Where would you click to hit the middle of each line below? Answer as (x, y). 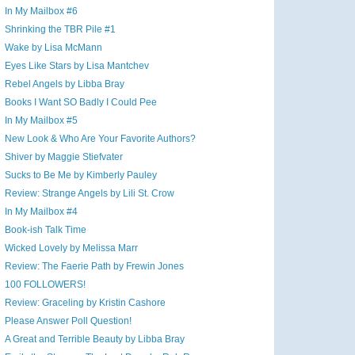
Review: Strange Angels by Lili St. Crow (89, 194)
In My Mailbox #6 (41, 11)
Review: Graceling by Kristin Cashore (85, 303)
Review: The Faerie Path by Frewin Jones (94, 267)
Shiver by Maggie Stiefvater (63, 157)
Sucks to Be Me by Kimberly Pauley (80, 176)
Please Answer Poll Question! (68, 321)
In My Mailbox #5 (41, 121)
